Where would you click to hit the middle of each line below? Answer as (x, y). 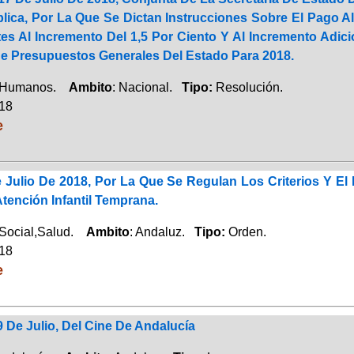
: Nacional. (147, 87)
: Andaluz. (162, 232)
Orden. (247, 232)
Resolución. (249, 87)
